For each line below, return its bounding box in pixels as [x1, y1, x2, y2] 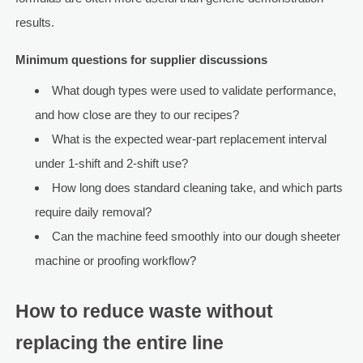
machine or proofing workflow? [34, 254, 196, 268]
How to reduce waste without [15, 301, 273, 322]
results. [15, 15, 54, 30]
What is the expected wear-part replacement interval [51, 132, 327, 147]
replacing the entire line [15, 333, 224, 354]
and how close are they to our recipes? [34, 108, 239, 122]
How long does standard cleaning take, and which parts [51, 181, 343, 195]
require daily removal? [34, 205, 152, 220]
